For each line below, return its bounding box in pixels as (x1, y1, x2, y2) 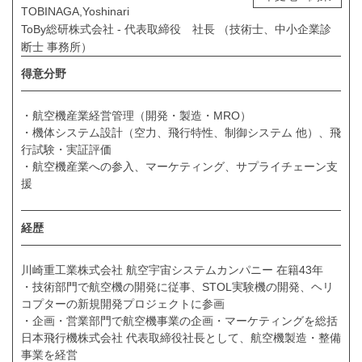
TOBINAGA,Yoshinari (21, 4, 129, 18)
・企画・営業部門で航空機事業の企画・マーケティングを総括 (21, 314, 338, 328)
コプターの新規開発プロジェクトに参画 (21, 297, 225, 311)
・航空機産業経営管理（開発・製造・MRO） (21, 108, 251, 122)
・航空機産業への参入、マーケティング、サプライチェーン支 (21, 159, 338, 173)
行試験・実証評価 (21, 142, 112, 156)
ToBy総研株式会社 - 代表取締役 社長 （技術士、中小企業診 (21, 22, 331, 36)
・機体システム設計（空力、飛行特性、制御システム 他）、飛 (21, 125, 341, 139)
